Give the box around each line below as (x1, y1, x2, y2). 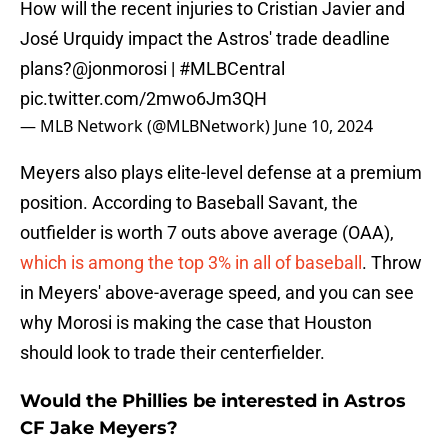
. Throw (362, 252, 422, 274)
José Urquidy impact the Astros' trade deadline (20, 28, 390, 50)
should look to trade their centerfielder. (20, 342, 325, 364)
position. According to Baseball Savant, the (20, 192, 358, 214)
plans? (20, 58, 72, 80)
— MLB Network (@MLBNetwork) (20, 115, 274, 138)
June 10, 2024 (274, 115, 373, 138)
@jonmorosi (72, 58, 167, 80)
